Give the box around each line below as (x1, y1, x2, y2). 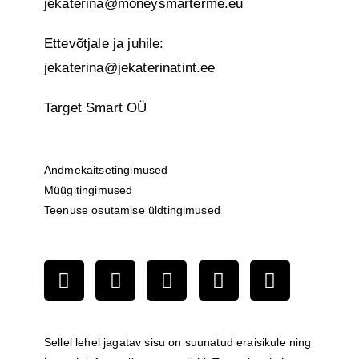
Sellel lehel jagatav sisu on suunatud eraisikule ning (44, 336, 312, 349)
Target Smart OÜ (44, 100, 147, 115)
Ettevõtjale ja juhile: (44, 36, 164, 51)
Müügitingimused (44, 184, 133, 196)
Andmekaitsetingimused (44, 163, 168, 176)
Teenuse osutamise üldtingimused (44, 204, 224, 216)
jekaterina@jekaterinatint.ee (44, 60, 216, 75)
